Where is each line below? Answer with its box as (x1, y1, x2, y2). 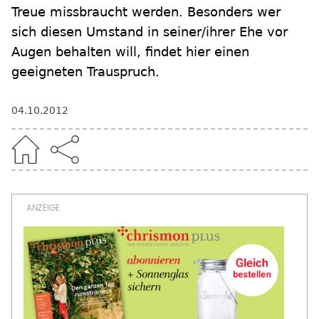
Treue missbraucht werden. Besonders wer (11, 4, 281, 19)
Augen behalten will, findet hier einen (11, 44, 249, 59)
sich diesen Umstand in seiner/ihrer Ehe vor (11, 24, 288, 39)
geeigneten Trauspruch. (11, 64, 159, 79)
